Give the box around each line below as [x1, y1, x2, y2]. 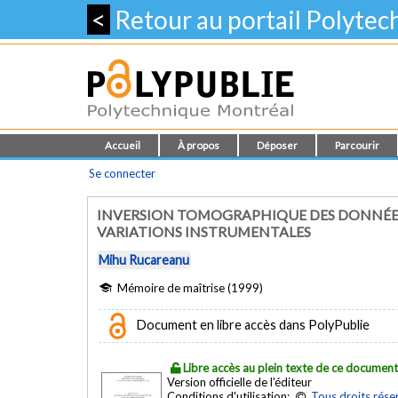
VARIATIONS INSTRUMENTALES [97, 223, 311, 240]
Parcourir [335, 139, 379, 151]
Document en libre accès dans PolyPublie [133, 316, 370, 332]
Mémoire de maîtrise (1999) [114, 280, 263, 295]
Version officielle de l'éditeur [167, 374, 312, 389]
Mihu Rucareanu [99, 252, 189, 268]
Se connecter [89, 166, 155, 180]
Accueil [105, 139, 140, 151]
